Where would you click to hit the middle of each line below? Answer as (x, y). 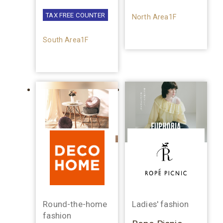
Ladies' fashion (160, 204)
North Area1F (154, 17)
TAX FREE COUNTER (75, 15)
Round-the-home (75, 204)
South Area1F (66, 40)
